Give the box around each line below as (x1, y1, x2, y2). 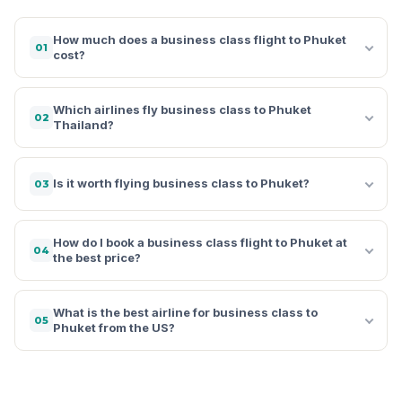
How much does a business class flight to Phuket (53, 31, 346, 47)
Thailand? (53, 117, 114, 132)
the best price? (53, 249, 141, 265)
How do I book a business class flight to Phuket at (53, 234, 347, 249)
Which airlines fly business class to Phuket (53, 101, 311, 117)
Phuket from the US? (53, 319, 175, 335)
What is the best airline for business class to (53, 304, 318, 319)
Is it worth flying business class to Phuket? (53, 176, 310, 191)
